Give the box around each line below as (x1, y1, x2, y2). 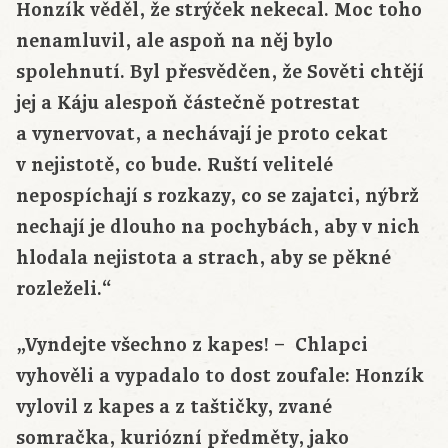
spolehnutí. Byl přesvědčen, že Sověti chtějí (16, 59, 424, 86)
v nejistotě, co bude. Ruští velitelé (16, 152, 333, 179)
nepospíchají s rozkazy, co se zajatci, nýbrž (16, 183, 419, 210)
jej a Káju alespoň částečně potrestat (16, 90, 360, 117)
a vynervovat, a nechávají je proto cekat (16, 121, 388, 148)
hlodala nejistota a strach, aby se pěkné (16, 245, 391, 272)
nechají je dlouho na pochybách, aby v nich (16, 214, 420, 241)
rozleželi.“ (16, 276, 112, 303)
